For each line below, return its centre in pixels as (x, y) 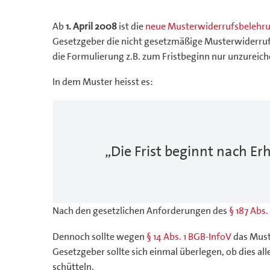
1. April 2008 (91, 26)
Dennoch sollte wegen (99, 236)
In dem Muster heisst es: (103, 82)
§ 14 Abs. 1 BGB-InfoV (189, 236)
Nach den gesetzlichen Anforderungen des (141, 210)
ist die (131, 26)
